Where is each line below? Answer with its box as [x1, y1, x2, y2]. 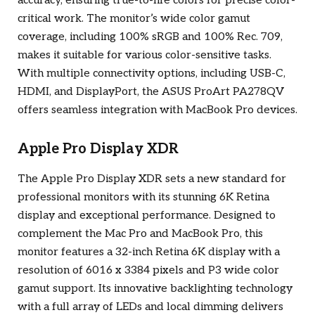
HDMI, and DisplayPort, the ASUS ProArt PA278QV [18, 84, 284, 98]
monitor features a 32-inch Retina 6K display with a [18, 245, 280, 259]
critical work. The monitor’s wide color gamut [18, 11, 250, 25]
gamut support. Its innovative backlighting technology [18, 282, 292, 295]
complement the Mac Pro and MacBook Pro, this [18, 227, 263, 240]
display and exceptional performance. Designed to [18, 209, 276, 222]
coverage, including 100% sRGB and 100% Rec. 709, [18, 30, 283, 44]
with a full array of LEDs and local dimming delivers [18, 300, 283, 314]
